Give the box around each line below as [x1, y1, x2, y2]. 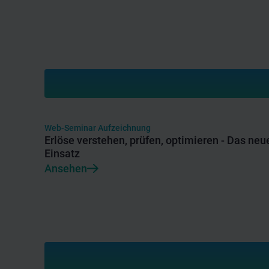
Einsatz [44, 147, 80, 160]
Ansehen [44, 162, 87, 175]
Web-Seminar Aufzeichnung [44, 122, 151, 133]
